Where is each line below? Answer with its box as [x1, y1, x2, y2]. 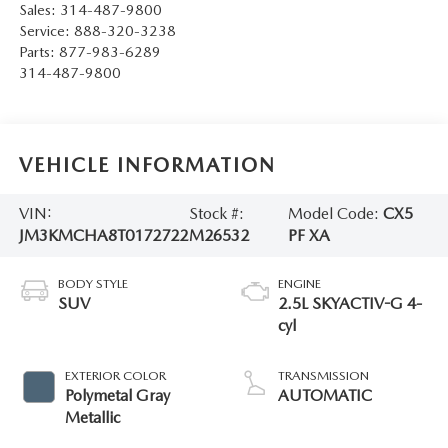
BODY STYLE [57, 276, 128, 292]
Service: [18, 22, 74, 41]
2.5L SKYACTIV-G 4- [278, 294, 422, 314]
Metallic [64, 408, 120, 428]
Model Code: [287, 204, 383, 224]
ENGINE [278, 276, 321, 292]
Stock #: [189, 204, 245, 224]
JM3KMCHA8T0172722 [18, 226, 188, 246]
